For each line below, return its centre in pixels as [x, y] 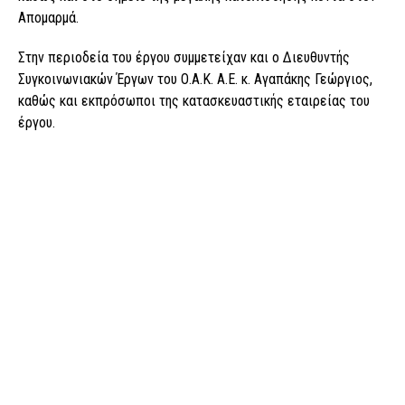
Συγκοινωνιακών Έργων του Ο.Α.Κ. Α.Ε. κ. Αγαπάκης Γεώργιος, [195, 79]
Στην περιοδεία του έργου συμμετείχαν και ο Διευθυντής [184, 57]
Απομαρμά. [48, 17]
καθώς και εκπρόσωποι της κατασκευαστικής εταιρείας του [194, 100]
